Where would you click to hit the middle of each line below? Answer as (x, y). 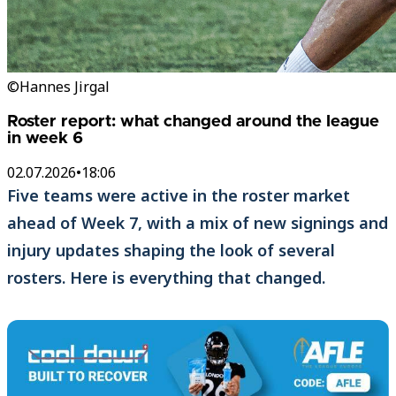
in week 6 (45, 138)
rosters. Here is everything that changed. (166, 278)
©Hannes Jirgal (58, 87)
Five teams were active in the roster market (179, 196)
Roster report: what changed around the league (193, 121)
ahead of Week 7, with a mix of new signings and (198, 223)
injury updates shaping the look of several (171, 251)
